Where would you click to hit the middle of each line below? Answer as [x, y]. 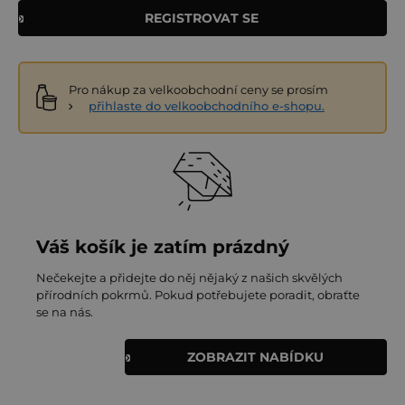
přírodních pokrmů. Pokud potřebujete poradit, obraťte [198, 294]
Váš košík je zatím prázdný [163, 246]
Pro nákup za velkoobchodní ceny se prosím [198, 89]
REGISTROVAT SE [202, 18]
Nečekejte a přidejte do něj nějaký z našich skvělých [189, 277]
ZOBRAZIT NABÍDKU [255, 357]
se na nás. [65, 311]
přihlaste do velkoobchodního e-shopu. [207, 105]
